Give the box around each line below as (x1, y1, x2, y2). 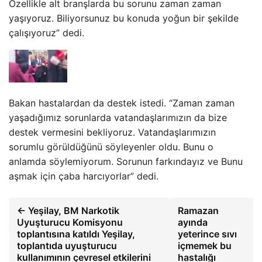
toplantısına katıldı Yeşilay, (17, 228, 135, 240)
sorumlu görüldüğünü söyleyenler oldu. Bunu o (9, 141, 213, 153)
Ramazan (177, 205, 219, 217)
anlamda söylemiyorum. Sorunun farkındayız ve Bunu (9, 156, 243, 168)
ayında (177, 216, 208, 229)
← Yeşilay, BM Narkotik (17, 205, 119, 217)
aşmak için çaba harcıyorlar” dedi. (9, 170, 158, 182)
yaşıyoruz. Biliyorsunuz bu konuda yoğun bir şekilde (9, 12, 239, 24)
